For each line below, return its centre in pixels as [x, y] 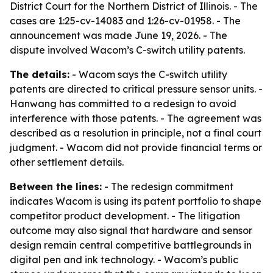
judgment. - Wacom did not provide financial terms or [136, 147]
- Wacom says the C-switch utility [148, 74]
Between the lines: [56, 186]
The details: [40, 74]
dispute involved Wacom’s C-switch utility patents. [127, 50]
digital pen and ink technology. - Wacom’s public [124, 260]
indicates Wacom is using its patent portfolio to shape [136, 201]
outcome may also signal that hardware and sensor [131, 230]
